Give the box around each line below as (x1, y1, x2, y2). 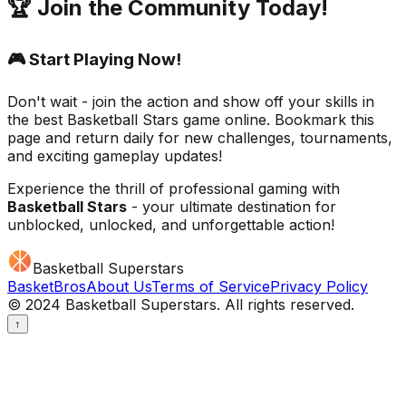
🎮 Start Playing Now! (7, 48, 181, 70)
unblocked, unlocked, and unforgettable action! (7, 216, 334, 235)
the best (7, 111, 67, 130)
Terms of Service (151, 277, 270, 296)
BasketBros (7, 277, 86, 296)
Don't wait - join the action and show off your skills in (7, 92, 374, 111)
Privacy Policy (270, 277, 368, 296)
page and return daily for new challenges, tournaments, (7, 129, 392, 148)
